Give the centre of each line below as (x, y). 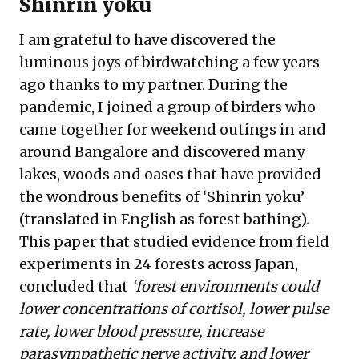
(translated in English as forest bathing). (164, 220)
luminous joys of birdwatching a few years (169, 63)
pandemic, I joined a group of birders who (167, 107)
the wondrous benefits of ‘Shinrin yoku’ (162, 197)
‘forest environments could (225, 287)
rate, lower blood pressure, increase (141, 332)
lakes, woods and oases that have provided (170, 175)
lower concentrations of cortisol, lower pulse (174, 309)
